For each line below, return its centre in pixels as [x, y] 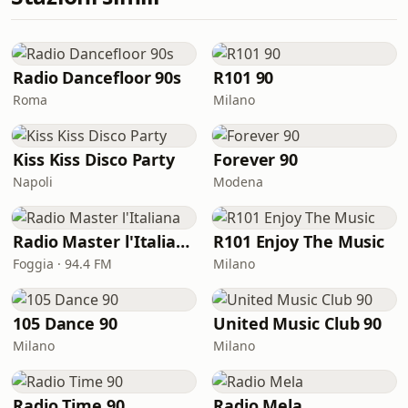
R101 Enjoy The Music [299, 241]
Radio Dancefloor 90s [97, 77]
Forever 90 [256, 159]
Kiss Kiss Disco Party [94, 159]
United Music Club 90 [298, 323]
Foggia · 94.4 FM [62, 264]
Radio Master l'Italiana [183, 241]
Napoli [33, 182]
